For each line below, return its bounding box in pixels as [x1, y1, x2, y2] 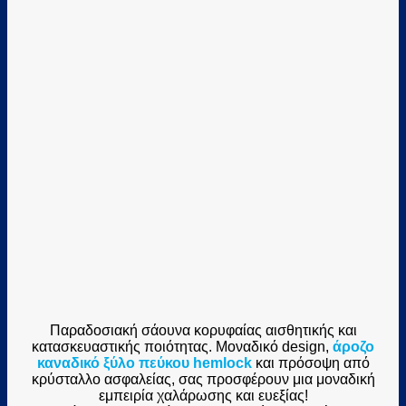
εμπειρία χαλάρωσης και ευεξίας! [98, 387, 308, 403]
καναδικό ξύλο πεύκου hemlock [36, 354, 252, 371]
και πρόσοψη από [251, 354, 370, 371]
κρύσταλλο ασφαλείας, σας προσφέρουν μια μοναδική [31, 371, 375, 387]
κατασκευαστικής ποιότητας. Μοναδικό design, [32, 338, 333, 354]
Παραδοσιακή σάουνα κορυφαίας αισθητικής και [49, 322, 357, 338]
